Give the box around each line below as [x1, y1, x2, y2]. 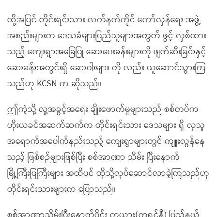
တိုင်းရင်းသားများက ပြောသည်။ [7, 182, 115, 197]
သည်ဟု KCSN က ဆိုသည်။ [7, 77, 101, 91]
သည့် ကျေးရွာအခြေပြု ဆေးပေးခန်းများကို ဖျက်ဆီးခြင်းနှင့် [7, 45, 206, 59]
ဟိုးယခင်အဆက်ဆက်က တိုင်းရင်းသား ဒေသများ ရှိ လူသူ [7, 118, 205, 133]
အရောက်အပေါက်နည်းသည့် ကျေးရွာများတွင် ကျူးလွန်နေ [7, 134, 205, 149]
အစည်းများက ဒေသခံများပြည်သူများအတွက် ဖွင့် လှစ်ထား [7, 29, 206, 43]
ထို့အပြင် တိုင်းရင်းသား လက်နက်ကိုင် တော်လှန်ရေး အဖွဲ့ [7, 13, 201, 27]
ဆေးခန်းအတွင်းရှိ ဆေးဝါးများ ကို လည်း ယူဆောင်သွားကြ [7, 61, 206, 75]
